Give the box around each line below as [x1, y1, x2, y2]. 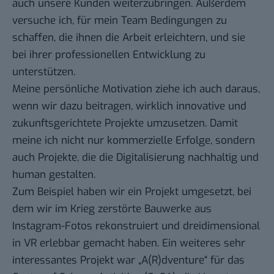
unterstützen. [12, 65, 75, 80]
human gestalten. [12, 168, 95, 182]
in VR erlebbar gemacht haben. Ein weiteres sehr [12, 236, 245, 251]
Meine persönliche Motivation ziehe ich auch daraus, [12, 82, 260, 97]
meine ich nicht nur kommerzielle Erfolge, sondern [12, 133, 255, 148]
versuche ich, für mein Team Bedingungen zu [12, 13, 227, 28]
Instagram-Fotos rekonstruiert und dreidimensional [12, 219, 260, 234]
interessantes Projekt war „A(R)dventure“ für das [12, 253, 245, 268]
